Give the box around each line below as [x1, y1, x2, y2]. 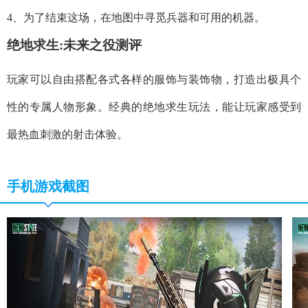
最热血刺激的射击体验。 [7, 129, 128, 141]
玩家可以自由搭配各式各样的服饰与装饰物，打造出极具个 [7, 74, 301, 86]
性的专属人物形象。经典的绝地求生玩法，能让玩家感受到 [7, 101, 301, 113]
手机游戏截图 [7, 179, 89, 195]
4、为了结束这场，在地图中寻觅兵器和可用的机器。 [7, 12, 265, 24]
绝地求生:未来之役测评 [7, 38, 142, 53]
